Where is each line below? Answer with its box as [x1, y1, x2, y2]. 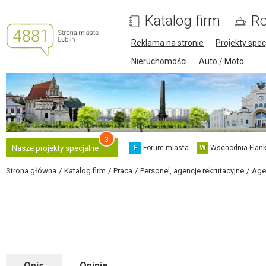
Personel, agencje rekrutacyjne [140, 166, 244, 175]
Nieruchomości [131, 56, 188, 66]
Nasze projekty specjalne [12, 144, 99, 153]
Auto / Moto [199, 56, 245, 66]
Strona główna [6, 166, 56, 175]
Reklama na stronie [131, 38, 204, 47]
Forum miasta [143, 143, 189, 152]
